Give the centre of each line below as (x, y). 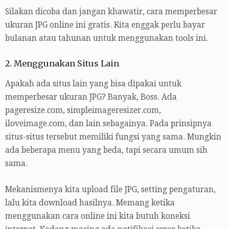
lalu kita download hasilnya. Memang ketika (90, 203)
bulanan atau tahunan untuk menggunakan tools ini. (107, 38)
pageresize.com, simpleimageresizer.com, (83, 111)
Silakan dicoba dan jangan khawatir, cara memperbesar (111, 12)
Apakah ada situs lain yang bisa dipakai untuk (93, 84)
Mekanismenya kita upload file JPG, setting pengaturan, (110, 190)
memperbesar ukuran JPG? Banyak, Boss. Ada (91, 97)
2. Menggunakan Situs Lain (62, 63)
